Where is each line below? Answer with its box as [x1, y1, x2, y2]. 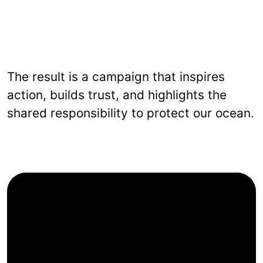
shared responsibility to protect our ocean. [7, 105, 254, 120]
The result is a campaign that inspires [7, 69, 225, 84]
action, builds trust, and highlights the [7, 87, 227, 102]
